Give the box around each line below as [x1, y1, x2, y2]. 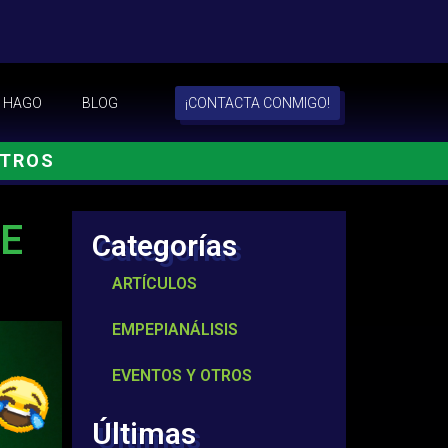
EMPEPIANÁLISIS [112, 319, 239, 339]
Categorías [92, 227, 238, 263]
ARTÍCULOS [112, 273, 198, 293]
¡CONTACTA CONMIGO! [185, 94, 331, 111]
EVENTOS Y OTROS [112, 365, 253, 385]
